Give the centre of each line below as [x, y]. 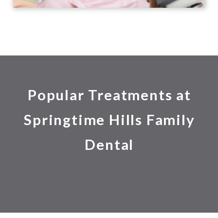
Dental [109, 145]
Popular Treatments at [109, 95]
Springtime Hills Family [109, 120]
